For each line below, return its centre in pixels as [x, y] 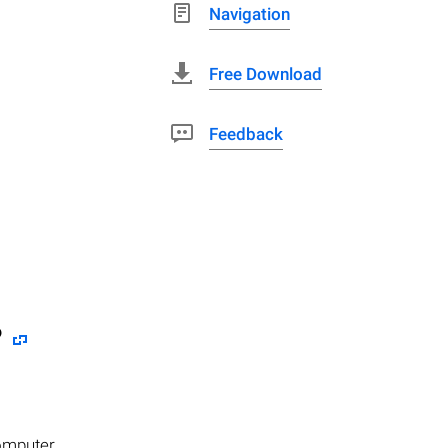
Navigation [249, 14]
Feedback [246, 134]
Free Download [265, 74]
